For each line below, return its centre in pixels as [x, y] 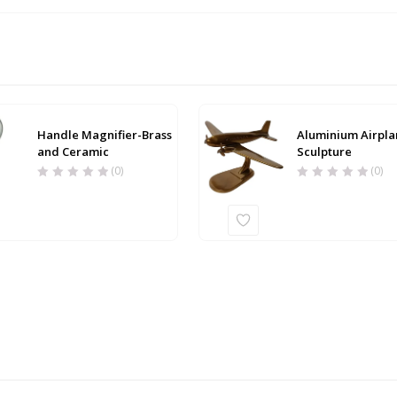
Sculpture [324, 151]
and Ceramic [74, 151]
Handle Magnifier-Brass [105, 134]
